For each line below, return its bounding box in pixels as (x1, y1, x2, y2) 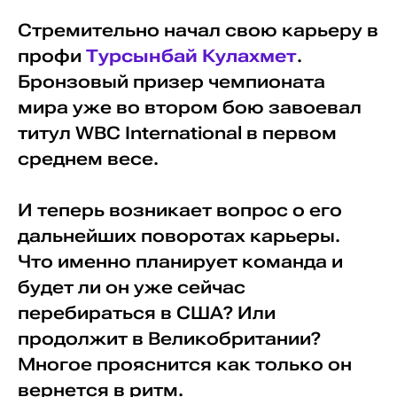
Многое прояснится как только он (17, 354, 352, 375)
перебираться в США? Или (17, 302, 276, 323)
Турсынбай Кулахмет (85, 45, 297, 66)
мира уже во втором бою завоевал (17, 97, 362, 118)
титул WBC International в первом (17, 122, 337, 144)
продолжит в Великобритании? (17, 328, 321, 349)
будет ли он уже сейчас (17, 276, 245, 298)
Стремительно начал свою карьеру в (17, 19, 378, 41)
